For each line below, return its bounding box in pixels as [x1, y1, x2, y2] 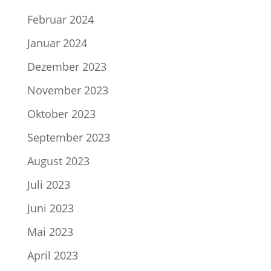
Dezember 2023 [27, 59, 106, 74]
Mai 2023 [27, 224, 73, 239]
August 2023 [27, 154, 90, 168]
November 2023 [27, 83, 108, 97]
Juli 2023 [27, 177, 70, 192]
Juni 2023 [27, 201, 74, 215]
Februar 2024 [27, 12, 94, 27]
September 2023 [27, 130, 110, 145]
